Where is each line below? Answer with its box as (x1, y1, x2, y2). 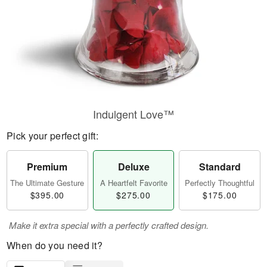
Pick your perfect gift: (7, 129, 98, 142)
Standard (198, 160, 241, 173)
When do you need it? (7, 238, 103, 252)
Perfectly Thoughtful (185, 177, 255, 188)
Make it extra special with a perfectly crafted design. (9, 219, 209, 231)
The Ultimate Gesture (10, 177, 85, 188)
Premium (27, 160, 68, 173)
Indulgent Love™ (93, 106, 174, 122)
